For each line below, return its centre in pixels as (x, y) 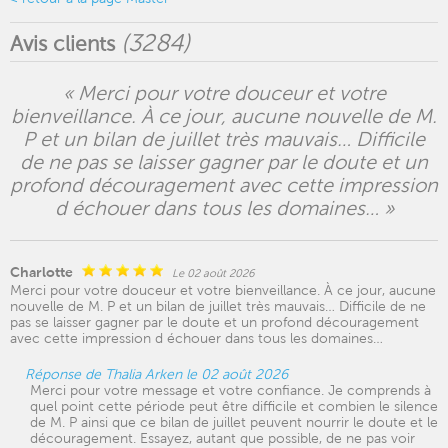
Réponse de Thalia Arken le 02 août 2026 (156, 374)
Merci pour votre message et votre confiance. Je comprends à (230, 390)
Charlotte (41, 272)
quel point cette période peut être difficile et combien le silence (234, 406)
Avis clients (65, 43)
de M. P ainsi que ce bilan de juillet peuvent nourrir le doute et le (234, 422)
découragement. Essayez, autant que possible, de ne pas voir (222, 438)
